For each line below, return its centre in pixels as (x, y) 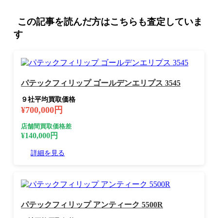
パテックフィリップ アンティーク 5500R (92, 205)
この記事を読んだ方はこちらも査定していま (110, 21)
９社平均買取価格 (48, 100)
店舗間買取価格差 (46, 127)
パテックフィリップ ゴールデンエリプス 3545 (101, 83)
